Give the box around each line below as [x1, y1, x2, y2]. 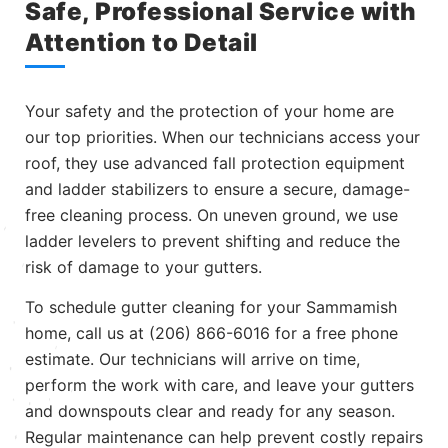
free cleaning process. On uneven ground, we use [25, 205, 398, 226]
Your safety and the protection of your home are [25, 101, 394, 122]
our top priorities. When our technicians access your [25, 127, 420, 148]
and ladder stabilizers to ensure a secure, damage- [25, 179, 410, 200]
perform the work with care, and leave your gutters [25, 375, 414, 396]
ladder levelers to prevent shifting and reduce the [25, 231, 400, 252]
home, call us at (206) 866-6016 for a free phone [25, 323, 398, 344]
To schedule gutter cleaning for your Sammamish [25, 297, 397, 318]
